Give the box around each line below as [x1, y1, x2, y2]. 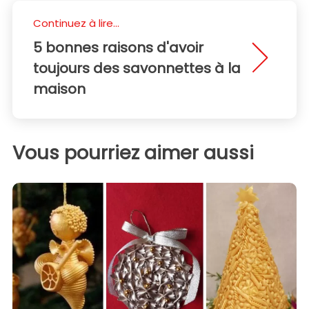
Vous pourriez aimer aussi [12, 140, 254, 166]
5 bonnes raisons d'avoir [33, 38, 203, 58]
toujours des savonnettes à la [33, 59, 241, 79]
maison [33, 79, 86, 99]
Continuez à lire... [33, 16, 119, 31]
